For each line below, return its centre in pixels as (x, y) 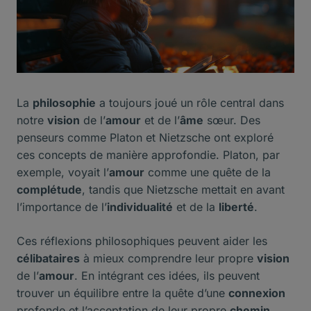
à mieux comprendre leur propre (168, 259)
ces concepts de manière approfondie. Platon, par (148, 155)
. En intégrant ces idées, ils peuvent (167, 276)
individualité (140, 207)
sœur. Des (232, 120)
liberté (236, 207)
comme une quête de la (208, 173)
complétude (49, 190)
